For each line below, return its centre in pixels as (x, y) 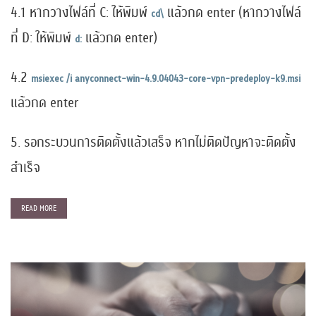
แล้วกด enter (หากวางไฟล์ (232, 12)
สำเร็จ (25, 168)
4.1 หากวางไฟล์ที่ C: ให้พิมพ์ (81, 12)
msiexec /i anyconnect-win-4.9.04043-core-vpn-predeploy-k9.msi (166, 79)
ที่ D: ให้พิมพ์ (43, 38)
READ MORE (39, 208)
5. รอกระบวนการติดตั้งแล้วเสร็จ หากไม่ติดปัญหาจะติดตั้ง (153, 142)
